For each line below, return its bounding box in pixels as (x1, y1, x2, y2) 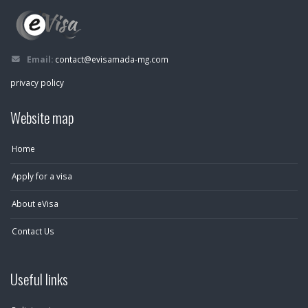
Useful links (10, 268, 68, 289)
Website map (10, 107, 74, 128)
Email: (27, 54, 53, 65)
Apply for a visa (12, 170, 72, 181)
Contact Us (12, 225, 54, 236)
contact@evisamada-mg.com (55, 54, 168, 65)
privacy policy (10, 77, 64, 88)
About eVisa (12, 198, 58, 209)
